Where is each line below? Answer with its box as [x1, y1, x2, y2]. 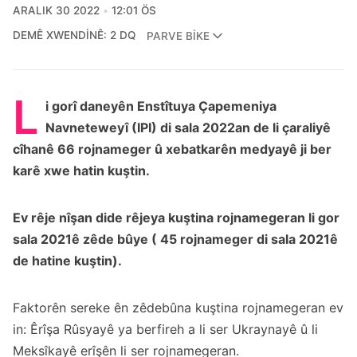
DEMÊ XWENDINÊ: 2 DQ [13, 29, 135, 42]
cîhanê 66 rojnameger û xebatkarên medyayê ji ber [13, 141, 331, 158]
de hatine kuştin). [13, 253, 122, 269]
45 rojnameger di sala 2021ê [160, 231, 338, 248]
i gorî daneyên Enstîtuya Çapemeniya [45, 98, 277, 115]
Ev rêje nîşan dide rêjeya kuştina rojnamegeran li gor [13, 210, 339, 226]
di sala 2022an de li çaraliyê [157, 120, 331, 136]
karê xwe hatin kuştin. [13, 163, 150, 179]
